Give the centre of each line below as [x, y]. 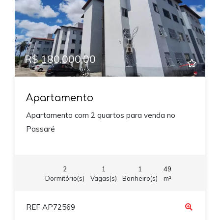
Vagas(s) [103, 178]
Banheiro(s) [140, 178]
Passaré [40, 129]
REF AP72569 [50, 207]
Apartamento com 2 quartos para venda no [100, 115]
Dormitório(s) [65, 178]
